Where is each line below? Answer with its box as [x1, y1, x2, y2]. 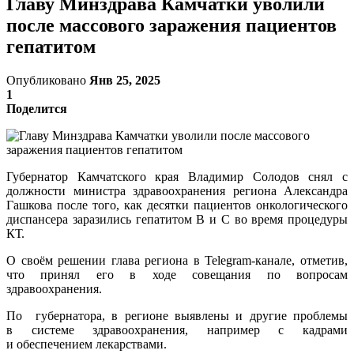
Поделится [6, 101, 67, 115]
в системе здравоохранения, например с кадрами [6, 322, 348, 337]
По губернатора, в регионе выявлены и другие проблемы [6, 308, 348, 322]
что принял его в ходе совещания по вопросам [6, 267, 348, 281]
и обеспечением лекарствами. [6, 337, 170, 351]
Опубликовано [6, 73, 89, 87]
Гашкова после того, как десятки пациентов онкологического [6, 198, 348, 212]
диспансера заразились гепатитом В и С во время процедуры [6, 212, 348, 226]
